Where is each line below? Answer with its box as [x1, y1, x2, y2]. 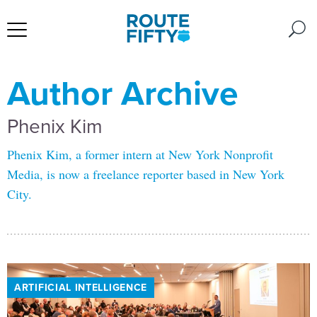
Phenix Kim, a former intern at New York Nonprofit [7, 146, 273, 163]
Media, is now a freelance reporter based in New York [7, 166, 284, 183]
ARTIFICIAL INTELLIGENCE [14, 280, 148, 294]
